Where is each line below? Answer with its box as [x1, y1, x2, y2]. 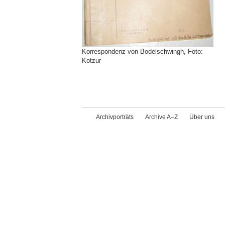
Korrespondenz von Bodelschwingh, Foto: [82, 48, 203, 55]
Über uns [189, 114, 214, 121]
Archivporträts [96, 114, 134, 121]
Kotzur [82, 57, 105, 64]
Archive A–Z [145, 114, 178, 121]
